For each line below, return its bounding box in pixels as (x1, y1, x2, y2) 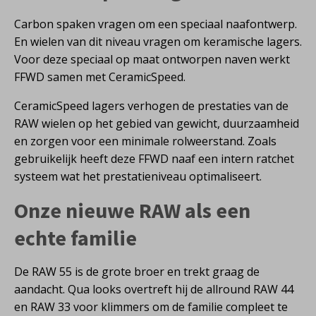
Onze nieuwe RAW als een (14, 196, 250, 224)
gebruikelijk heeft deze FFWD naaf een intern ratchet (14, 150, 294, 166)
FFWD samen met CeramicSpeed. (14, 68, 186, 85)
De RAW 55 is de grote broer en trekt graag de (14, 263, 260, 279)
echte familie (14, 224, 137, 251)
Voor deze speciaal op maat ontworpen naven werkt (14, 51, 290, 67)
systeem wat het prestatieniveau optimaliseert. (14, 168, 262, 184)
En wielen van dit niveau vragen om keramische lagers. (14, 33, 302, 49)
